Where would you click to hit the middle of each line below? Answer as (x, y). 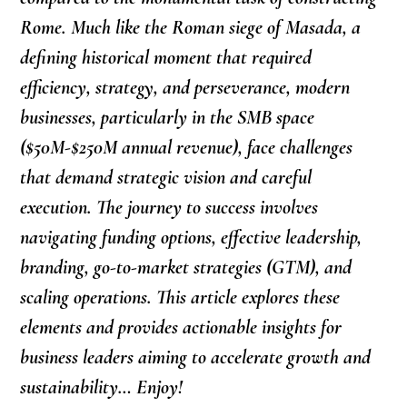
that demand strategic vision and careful (166, 177)
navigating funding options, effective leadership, (191, 237)
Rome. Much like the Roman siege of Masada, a (191, 27)
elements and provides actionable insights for (181, 327)
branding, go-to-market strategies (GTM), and (186, 267)
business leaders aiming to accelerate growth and (196, 357)
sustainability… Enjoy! (102, 387)
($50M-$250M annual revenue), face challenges (187, 147)
